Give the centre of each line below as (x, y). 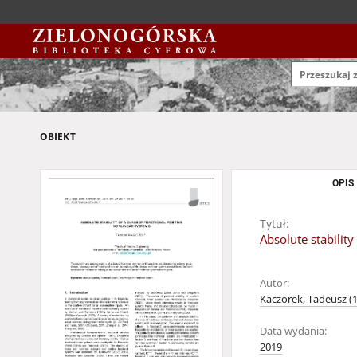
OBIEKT (58, 137)
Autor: (275, 283)
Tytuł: (275, 224)
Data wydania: (293, 331)
